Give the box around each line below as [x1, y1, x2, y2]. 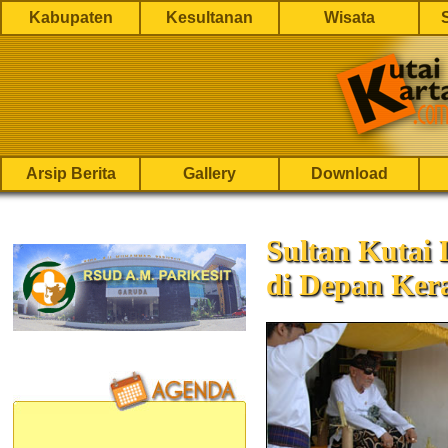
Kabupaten [28, 9, 113, 26]
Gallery [183, 165, 236, 182]
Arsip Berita [25, 165, 116, 182]
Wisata [323, 9, 375, 26]
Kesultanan [166, 9, 253, 26]
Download [310, 165, 388, 182]
